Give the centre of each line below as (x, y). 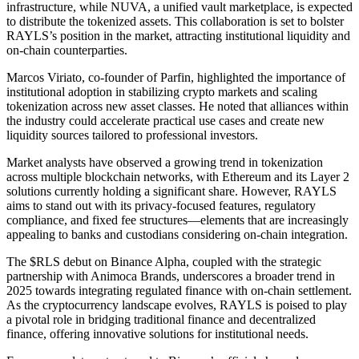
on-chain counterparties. (67, 50)
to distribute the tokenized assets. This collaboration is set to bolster (175, 22)
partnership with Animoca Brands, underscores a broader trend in (171, 276)
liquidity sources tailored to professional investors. (132, 135)
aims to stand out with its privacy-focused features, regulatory (161, 206)
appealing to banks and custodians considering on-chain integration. (177, 235)
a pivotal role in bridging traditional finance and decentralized (161, 320)
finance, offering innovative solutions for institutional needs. (157, 334)
